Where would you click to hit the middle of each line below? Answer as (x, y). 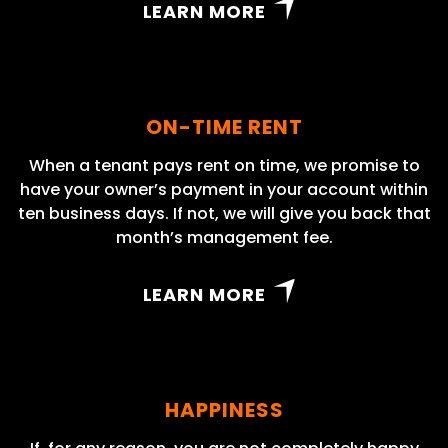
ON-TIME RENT (224, 127)
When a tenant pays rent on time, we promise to (224, 166)
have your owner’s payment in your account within (224, 190)
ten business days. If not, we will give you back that (224, 214)
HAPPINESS (224, 410)
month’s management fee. (224, 238)
